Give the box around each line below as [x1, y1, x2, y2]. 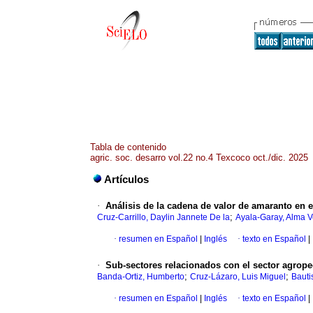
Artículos [104, 174, 149, 186]
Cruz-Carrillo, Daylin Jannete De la [97, 212, 230, 223]
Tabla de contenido [90, 142, 166, 152]
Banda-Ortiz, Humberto [97, 272, 184, 282]
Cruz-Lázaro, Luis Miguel [190, 272, 286, 282]
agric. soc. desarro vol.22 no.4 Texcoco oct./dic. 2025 [90, 152, 308, 163]
